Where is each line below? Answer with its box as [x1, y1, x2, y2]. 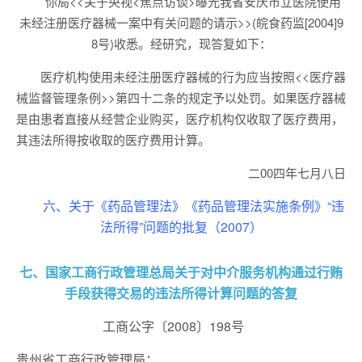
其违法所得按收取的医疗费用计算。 [16, 131, 210, 148]
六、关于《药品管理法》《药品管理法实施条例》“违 [42, 196, 344, 215]
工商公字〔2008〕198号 [102, 317, 260, 335]
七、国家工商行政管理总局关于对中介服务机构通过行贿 [19, 263, 343, 281]
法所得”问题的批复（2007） [99, 217, 263, 236]
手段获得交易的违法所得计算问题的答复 [65, 284, 297, 302]
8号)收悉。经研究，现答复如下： [90, 35, 271, 52]
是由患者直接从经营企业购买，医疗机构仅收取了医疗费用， [16, 110, 343, 127]
